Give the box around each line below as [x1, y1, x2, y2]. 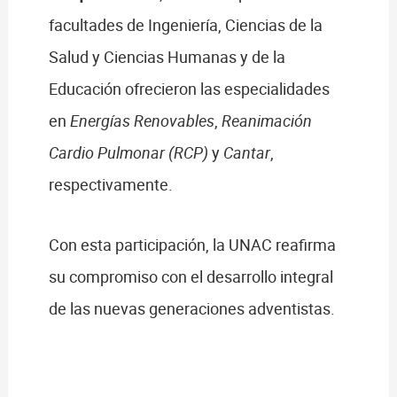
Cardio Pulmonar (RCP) [48, 142, 208, 164]
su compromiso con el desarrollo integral [48, 265, 333, 287]
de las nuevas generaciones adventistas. [48, 297, 335, 319]
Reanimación [221, 110, 312, 132]
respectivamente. [48, 174, 173, 196]
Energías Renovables [69, 110, 214, 132]
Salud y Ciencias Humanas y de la [48, 46, 285, 68]
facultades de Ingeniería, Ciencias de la [48, 14, 323, 36]
